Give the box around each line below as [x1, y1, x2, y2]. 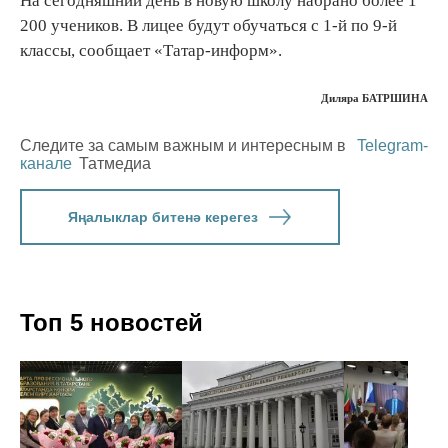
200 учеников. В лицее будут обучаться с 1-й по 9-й [20, 16, 397, 36]
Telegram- [357, 136, 428, 154]
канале [20, 154, 72, 172]
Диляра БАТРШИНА [321, 91, 428, 104]
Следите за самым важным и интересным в [20, 136, 350, 154]
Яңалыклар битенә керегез [67, 208, 258, 225]
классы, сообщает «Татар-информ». [20, 41, 282, 61]
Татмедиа [79, 154, 151, 172]
